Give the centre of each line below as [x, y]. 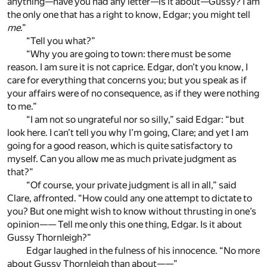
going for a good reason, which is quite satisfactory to [120, 146]
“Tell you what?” [61, 41]
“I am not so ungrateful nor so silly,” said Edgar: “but [135, 120]
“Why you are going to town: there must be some [128, 54]
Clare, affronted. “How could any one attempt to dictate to [130, 198]
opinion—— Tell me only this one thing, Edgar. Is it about [125, 225]
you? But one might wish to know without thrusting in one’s [132, 212]
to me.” [22, 107]
